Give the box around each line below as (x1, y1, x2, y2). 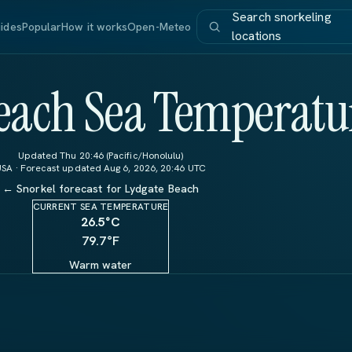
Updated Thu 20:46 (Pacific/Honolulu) (17, 149, 184, 162)
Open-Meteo (127, 20, 192, 34)
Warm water (68, 258, 133, 272)
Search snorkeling (232, 9, 332, 25)
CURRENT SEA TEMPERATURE (32, 200, 169, 213)
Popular (21, 20, 62, 34)
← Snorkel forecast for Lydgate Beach (2, 181, 199, 196)
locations (232, 27, 281, 44)
